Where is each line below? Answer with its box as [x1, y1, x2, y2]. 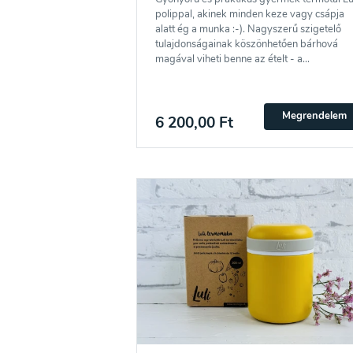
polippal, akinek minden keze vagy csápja [154, 7, 344, 22]
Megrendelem [281, 109, 347, 124]
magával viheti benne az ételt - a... [154, 52, 310, 67]
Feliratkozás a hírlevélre [106, 306, 301, 331]
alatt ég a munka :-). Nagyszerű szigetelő [154, 22, 341, 37]
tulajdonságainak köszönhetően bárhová [154, 37, 338, 52]
